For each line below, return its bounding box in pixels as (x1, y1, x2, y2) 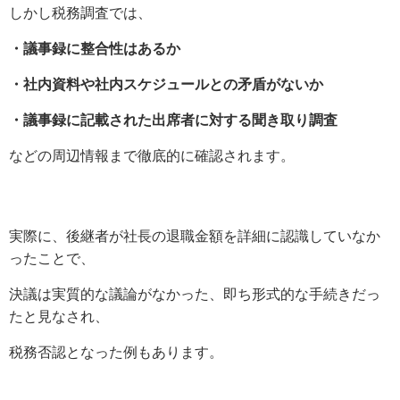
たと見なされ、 (9, 309, 109, 325)
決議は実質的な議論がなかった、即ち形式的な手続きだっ (9, 287, 380, 303)
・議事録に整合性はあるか (9, 41, 180, 57)
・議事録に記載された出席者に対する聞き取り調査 (9, 112, 337, 129)
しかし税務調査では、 (9, 5, 152, 21)
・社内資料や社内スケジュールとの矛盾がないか (9, 77, 323, 93)
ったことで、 (9, 251, 95, 267)
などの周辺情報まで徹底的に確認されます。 (9, 148, 295, 164)
